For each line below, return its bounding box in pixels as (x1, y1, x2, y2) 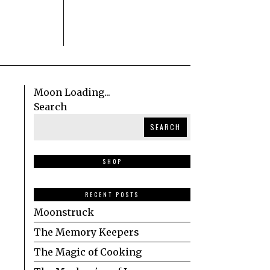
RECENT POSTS (85, 190, 139, 199)
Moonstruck (34, 206, 94, 219)
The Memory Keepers (34, 226, 139, 239)
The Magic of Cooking (34, 246, 142, 259)
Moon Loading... (34, 86, 110, 98)
